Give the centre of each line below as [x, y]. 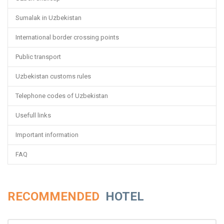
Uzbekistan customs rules [53, 76]
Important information [47, 134]
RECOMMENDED [55, 196]
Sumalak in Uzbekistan [48, 17]
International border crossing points [68, 37]
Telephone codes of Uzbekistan [62, 95]
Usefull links [33, 115]
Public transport [38, 56]
